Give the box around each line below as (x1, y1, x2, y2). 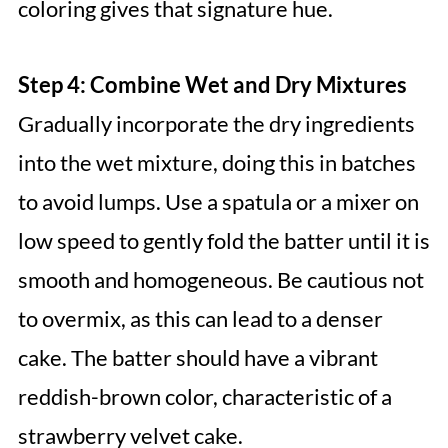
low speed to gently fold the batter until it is (17, 227, 430, 255)
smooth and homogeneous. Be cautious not (17, 266, 424, 294)
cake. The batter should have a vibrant (17, 344, 378, 372)
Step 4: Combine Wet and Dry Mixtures (17, 71, 407, 99)
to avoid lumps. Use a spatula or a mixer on (17, 188, 419, 216)
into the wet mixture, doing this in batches (17, 149, 416, 177)
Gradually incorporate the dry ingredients (17, 110, 415, 138)
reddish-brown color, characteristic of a (17, 383, 392, 411)
